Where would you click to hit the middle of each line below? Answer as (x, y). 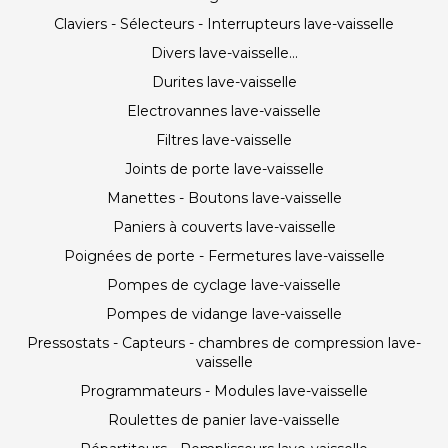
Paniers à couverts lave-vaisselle (224, 227)
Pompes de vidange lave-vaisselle (224, 314)
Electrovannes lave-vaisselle (224, 111)
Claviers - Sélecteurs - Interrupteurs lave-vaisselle (224, 24)
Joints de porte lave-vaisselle (224, 169)
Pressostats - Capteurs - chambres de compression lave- (224, 343)
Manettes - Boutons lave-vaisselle (224, 198)
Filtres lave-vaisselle (224, 140)
